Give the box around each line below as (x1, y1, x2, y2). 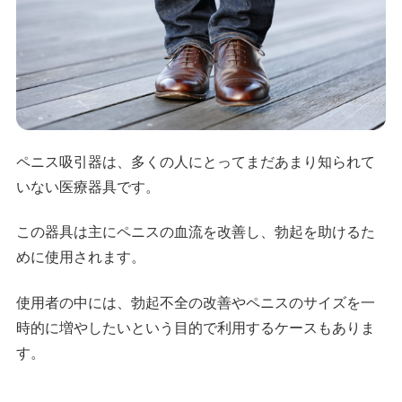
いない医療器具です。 (16, 179, 161, 195)
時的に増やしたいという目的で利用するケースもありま (16, 319, 376, 336)
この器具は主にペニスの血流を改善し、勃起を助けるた (16, 224, 376, 240)
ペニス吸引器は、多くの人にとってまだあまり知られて (16, 153, 376, 170)
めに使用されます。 (16, 249, 146, 266)
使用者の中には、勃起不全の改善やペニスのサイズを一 (16, 294, 376, 310)
